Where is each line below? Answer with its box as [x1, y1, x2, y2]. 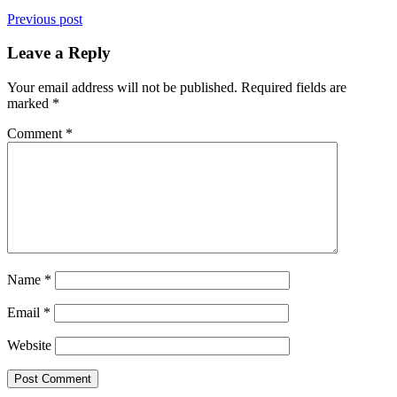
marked [7, 96, 52, 112]
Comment [7, 126, 66, 142]
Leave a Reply [7, 43, 111, 63]
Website [7, 338, 51, 354]
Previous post [7, 11, 82, 27]
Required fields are [241, 80, 346, 96]
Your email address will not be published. [7, 80, 237, 96]
